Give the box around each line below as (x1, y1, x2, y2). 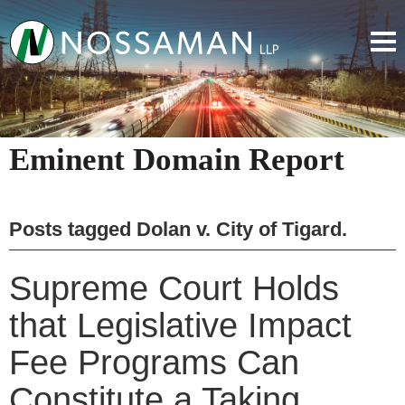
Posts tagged (9, 217, 137, 240)
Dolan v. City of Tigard (137, 217, 342, 240)
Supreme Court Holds (9, 268, 339, 307)
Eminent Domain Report (9, 141, 344, 177)
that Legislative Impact (9, 306, 352, 344)
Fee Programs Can (9, 343, 299, 381)
